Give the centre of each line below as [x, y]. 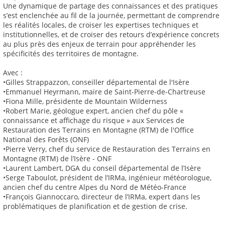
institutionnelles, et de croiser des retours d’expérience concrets [111, 35]
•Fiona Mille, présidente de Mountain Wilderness [85, 101]
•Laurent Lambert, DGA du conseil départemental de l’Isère [102, 168]
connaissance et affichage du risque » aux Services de [94, 121]
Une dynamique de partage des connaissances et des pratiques [110, 6]
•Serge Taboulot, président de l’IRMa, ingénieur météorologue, [107, 178]
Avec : [13, 73]
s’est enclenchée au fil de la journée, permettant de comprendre [111, 16]
